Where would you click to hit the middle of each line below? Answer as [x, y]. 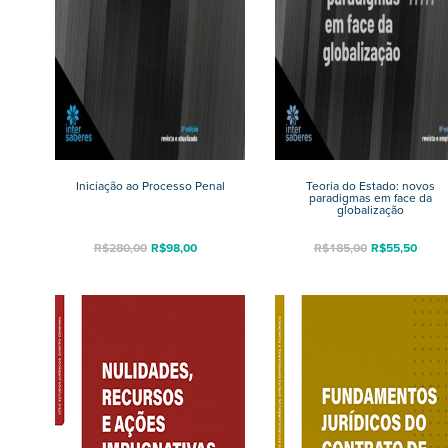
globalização [370, 209]
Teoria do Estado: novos [370, 185]
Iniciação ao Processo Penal [150, 185]
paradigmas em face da [370, 197]
